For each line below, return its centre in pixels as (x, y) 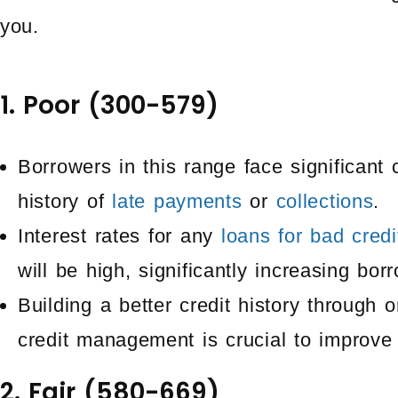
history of (65, 201)
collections (325, 201)
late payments (177, 201)
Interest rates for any (119, 236)
